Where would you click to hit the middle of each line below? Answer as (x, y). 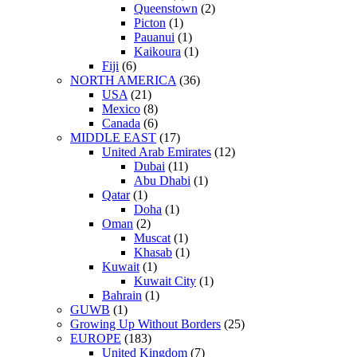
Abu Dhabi (162, 180)
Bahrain (122, 295)
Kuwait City (165, 280)
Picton (150, 22)
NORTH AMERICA (123, 80)
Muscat (152, 237)
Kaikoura (157, 51)
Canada (121, 123)
